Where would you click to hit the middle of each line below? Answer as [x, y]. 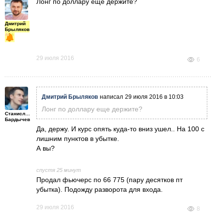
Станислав [18, 113]
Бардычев [17, 119]
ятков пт [170, 179]
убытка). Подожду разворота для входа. [100, 189]
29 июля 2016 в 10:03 [154, 97]
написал [111, 97]
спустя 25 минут [59, 170]
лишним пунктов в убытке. [78, 138]
